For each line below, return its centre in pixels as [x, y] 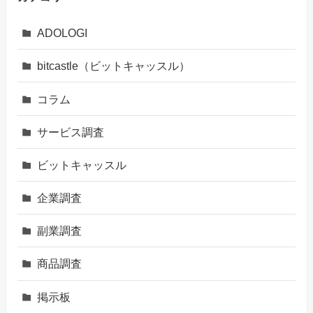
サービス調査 [71, 132]
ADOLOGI [63, 33]
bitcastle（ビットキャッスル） [114, 66]
